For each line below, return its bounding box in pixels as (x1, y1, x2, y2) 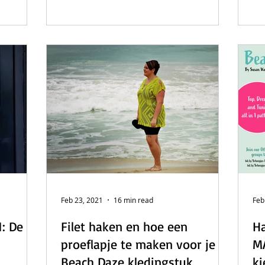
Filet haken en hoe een (61, 218, 188, 234)
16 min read (114, 195, 153, 205)
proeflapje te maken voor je (61, 236, 215, 252)
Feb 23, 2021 (61, 195, 103, 205)
